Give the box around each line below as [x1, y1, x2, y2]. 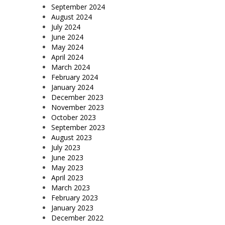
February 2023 [51, 192, 98, 202]
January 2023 [51, 202, 93, 212]
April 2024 [51, 52, 83, 62]
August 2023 [51, 132, 92, 142]
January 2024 [51, 82, 93, 92]
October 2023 [51, 112, 96, 122]
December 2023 [51, 92, 103, 102]
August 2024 [51, 12, 92, 22]
